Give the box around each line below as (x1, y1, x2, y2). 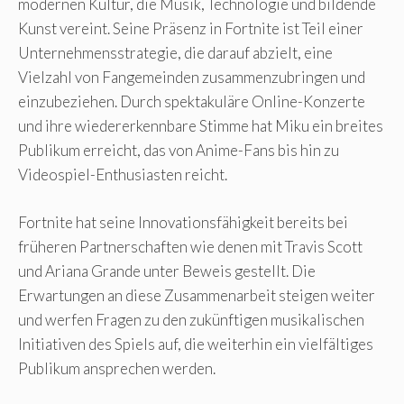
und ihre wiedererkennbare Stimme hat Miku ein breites (18, 116, 383, 136)
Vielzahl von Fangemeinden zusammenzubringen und (18, 68, 365, 87)
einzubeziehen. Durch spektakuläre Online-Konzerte (18, 92, 365, 112)
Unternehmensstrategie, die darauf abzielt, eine (18, 43, 333, 63)
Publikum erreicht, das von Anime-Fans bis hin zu (18, 141, 339, 161)
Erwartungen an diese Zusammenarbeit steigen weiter (18, 285, 375, 305)
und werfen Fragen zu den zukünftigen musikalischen (18, 309, 364, 329)
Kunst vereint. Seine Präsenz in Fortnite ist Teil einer (18, 19, 363, 39)
